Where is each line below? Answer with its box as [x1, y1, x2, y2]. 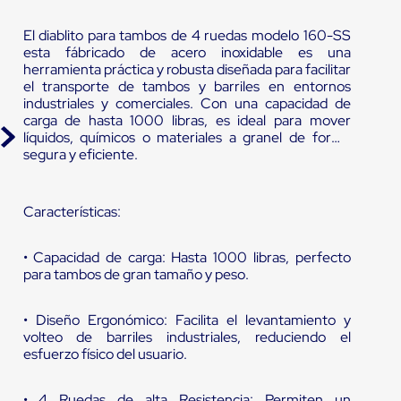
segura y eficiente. [22, 145, 138, 165]
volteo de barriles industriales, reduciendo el [22, 328, 351, 347]
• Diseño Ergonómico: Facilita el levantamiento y [22, 311, 351, 330]
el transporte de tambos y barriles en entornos [22, 77, 351, 97]
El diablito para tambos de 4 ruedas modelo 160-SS [22, 26, 351, 46]
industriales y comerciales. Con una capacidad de [22, 94, 351, 114]
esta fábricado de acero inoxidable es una [22, 43, 351, 63]
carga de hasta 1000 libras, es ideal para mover [22, 111, 351, 131]
